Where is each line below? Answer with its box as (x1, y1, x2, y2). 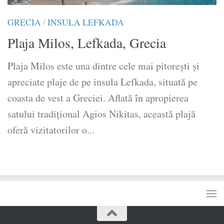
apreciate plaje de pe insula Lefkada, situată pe (7, 75, 197, 89)
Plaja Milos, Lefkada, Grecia (7, 33, 166, 52)
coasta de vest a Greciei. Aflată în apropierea (7, 91, 188, 105)
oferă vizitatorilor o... (7, 123, 94, 137)
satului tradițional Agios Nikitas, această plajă (7, 107, 195, 121)
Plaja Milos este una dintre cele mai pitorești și (7, 59, 199, 73)
